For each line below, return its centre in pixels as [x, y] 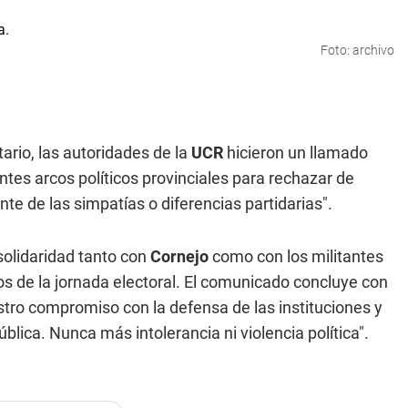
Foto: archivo [357, 50]
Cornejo [179, 256]
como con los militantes [296, 256]
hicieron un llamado [296, 152]
